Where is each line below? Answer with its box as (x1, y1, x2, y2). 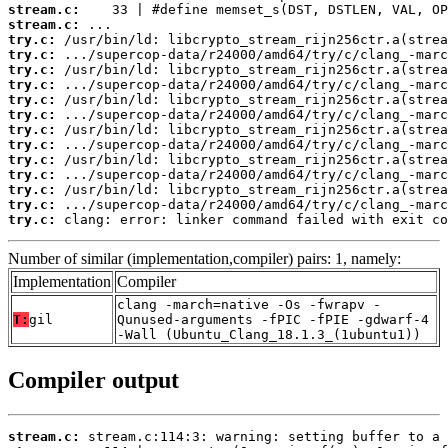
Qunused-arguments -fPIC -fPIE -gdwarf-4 (117, 311, 429, 327)
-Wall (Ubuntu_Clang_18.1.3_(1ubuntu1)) (117, 326, 421, 342)
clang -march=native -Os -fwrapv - (117, 296, 381, 312)
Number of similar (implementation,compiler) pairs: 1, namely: (8, 249, 401, 267)
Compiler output (8, 366, 179, 393)
